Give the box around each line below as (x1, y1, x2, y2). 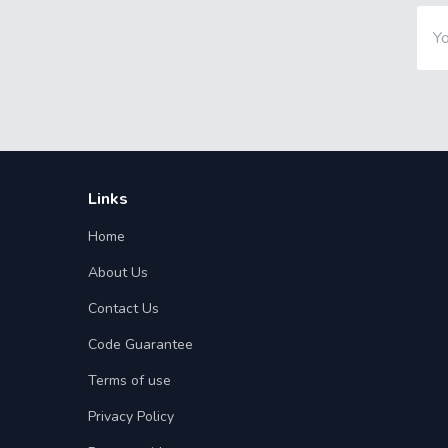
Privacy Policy (88, 407, 174, 426)
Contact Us (88, 299, 159, 318)
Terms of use (88, 371, 171, 390)
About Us (88, 263, 148, 282)
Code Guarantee (88, 335, 193, 354)
